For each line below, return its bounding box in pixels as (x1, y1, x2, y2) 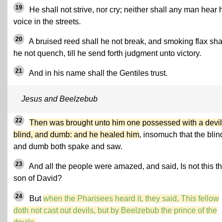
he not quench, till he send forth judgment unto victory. (13, 49, 201, 57)
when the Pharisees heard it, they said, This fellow (43, 194, 219, 203)
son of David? (13, 173, 62, 182)
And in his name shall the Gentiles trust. (27, 68, 167, 77)
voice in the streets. (13, 17, 81, 26)
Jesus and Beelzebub (21, 94, 98, 103)
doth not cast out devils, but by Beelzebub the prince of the (13, 206, 217, 215)
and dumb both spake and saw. (13, 142, 122, 151)
